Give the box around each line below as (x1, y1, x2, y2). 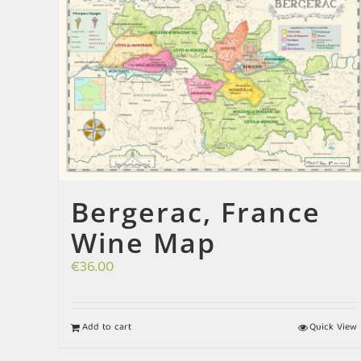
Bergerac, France (71, 193, 321, 230)
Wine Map (71, 223, 216, 261)
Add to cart (82, 318, 131, 336)
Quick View (309, 318, 357, 336)
